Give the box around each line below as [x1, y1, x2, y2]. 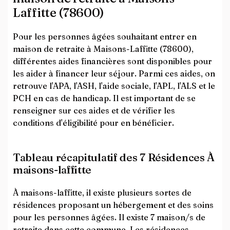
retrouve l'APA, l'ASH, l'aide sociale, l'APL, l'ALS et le [13, 81, 215, 91]
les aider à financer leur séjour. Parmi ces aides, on [13, 68, 215, 79]
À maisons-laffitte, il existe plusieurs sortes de [13, 187, 191, 198]
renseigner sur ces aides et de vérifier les [13, 105, 175, 116]
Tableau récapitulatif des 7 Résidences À [13, 151, 215, 164]
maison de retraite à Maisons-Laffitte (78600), [13, 44, 194, 54]
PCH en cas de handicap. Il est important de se [13, 93, 196, 103]
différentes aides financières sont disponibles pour [13, 56, 212, 66]
